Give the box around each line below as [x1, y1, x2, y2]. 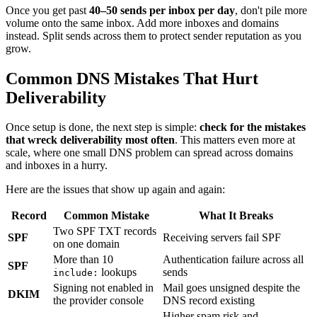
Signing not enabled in [53, 282, 154, 294]
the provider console [53, 294, 144, 307]
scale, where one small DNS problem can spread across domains [6, 146, 293, 159]
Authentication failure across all [163, 253, 304, 266]
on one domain [53, 238, 120, 250]
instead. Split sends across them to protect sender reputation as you [6, 29, 301, 42]
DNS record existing [163, 294, 255, 307]
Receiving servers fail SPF [163, 231, 281, 244]
